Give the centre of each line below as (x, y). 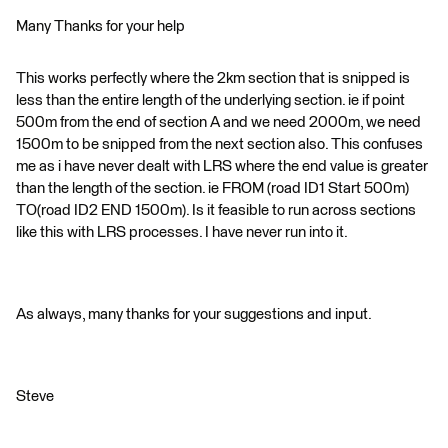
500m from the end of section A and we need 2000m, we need (218, 123)
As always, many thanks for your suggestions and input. (194, 315)
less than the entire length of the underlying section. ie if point (210, 101)
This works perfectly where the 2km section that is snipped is (213, 79)
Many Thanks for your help (100, 27)
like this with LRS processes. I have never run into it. (182, 233)
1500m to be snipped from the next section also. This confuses (219, 145)
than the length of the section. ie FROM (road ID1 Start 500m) (212, 189)
